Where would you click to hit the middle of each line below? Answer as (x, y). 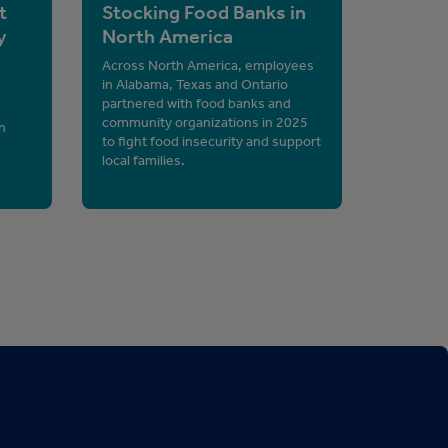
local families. (143, 160)
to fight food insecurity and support (211, 141)
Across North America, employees (207, 65)
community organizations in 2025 (204, 122)
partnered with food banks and (196, 103)
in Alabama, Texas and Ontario (194, 84)
